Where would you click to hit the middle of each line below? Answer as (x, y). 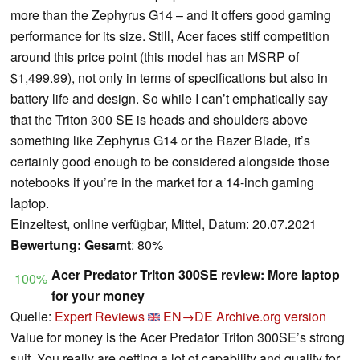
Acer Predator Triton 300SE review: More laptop (196, 274)
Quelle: (33, 316)
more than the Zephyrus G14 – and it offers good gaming (171, 14)
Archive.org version (271, 316)
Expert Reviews (100, 316)
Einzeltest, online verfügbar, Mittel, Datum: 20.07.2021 (164, 223)
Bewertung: (46, 244)
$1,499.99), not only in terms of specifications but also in (169, 77)
